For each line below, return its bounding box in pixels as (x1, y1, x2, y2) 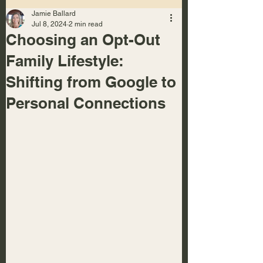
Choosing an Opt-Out (6, 31, 160, 49)
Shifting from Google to (6, 73, 176, 92)
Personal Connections (6, 94, 166, 113)
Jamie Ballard (32, 9, 76, 18)
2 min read (69, 20, 103, 29)
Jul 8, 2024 (32, 20, 67, 29)
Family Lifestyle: (6, 52, 123, 70)
